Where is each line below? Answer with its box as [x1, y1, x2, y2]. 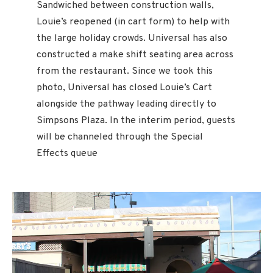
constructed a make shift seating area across [37, 48, 233, 61]
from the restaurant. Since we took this [37, 65, 213, 77]
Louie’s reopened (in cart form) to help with [37, 15, 230, 28]
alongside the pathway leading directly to [37, 97, 216, 110]
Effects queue [37, 147, 97, 160]
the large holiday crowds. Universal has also [37, 32, 227, 44]
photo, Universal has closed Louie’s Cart [37, 81, 212, 94]
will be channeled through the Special [37, 130, 203, 143]
